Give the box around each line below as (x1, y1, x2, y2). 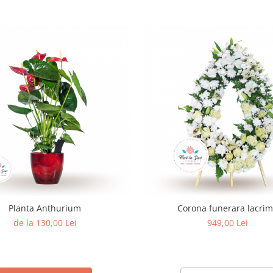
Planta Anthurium (9, 202, 82, 214)
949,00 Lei (207, 216, 249, 229)
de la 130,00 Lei (13, 216, 77, 229)
